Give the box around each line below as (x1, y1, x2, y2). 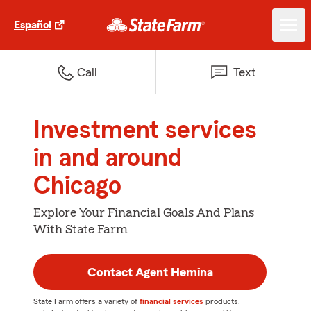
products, (203, 297, 240, 305)
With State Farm (33, 223, 128, 235)
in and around (33, 146, 182, 171)
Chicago (33, 174, 121, 199)
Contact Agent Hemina (87, 266, 213, 278)
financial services (140, 297, 203, 305)
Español (14, 19, 51, 31)
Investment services (33, 118, 257, 143)
